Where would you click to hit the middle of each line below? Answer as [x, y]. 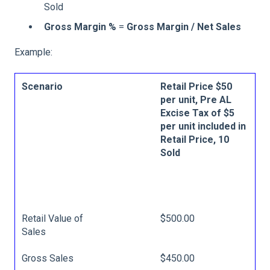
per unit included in [203, 126]
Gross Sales [48, 258]
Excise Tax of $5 [198, 113]
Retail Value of [53, 218]
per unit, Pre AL [196, 99]
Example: [33, 52]
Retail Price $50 [196, 86]
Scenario [42, 86]
